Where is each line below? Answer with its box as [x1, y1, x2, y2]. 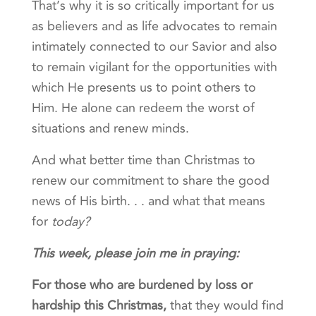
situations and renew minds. [31, 119, 189, 139]
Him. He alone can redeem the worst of [31, 98, 255, 119]
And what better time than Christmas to [31, 150, 255, 171]
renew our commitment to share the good [31, 171, 269, 191]
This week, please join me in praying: [31, 243, 239, 264]
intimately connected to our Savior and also [31, 37, 277, 57]
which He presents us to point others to [31, 78, 256, 98]
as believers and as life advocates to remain [31, 16, 277, 37]
